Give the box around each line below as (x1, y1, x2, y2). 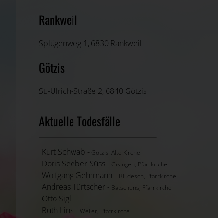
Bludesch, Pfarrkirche (119, 171, 176, 180)
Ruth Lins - (42, 204, 80, 216)
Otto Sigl (42, 193, 71, 204)
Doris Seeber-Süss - (42, 158, 111, 169)
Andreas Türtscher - (42, 181, 111, 192)
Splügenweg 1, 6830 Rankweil (39, 37, 142, 49)
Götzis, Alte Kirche (91, 148, 140, 157)
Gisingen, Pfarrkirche (111, 160, 167, 168)
